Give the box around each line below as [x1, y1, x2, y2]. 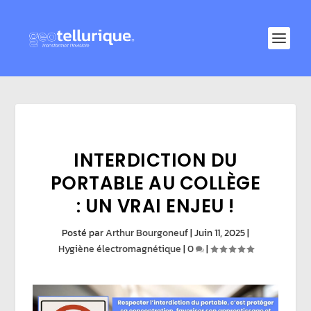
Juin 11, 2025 [194, 226, 245, 240]
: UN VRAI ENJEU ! [76, 194, 235, 219]
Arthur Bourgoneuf [106, 226, 188, 240]
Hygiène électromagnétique [58, 242, 181, 256]
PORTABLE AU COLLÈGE [50, 171, 261, 196]
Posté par [62, 226, 106, 240]
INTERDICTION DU [74, 148, 237, 173]
